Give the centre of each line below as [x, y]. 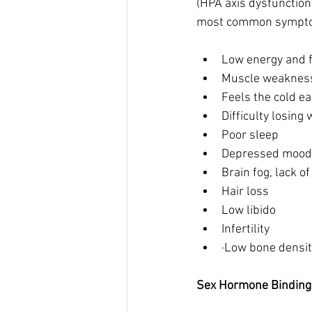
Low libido [250, 210]
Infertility [247, 229]
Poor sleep [251, 135]
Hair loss [245, 192]
